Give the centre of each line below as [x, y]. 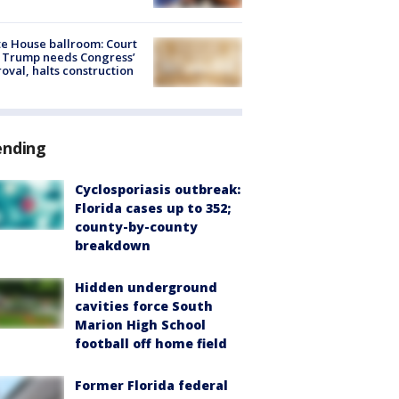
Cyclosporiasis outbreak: [158, 190]
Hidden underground [146, 288]
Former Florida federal [151, 386]
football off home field [151, 344]
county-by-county [136, 227]
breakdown [113, 246]
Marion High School [140, 325]
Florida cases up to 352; [153, 208]
